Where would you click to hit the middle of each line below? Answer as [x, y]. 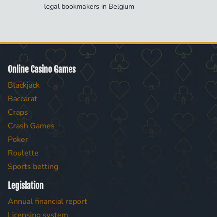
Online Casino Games [42, 69]
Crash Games [31, 126]
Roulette [23, 153]
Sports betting [33, 167]
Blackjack [24, 85]
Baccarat [23, 99]
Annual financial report [47, 201]
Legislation [26, 186]
